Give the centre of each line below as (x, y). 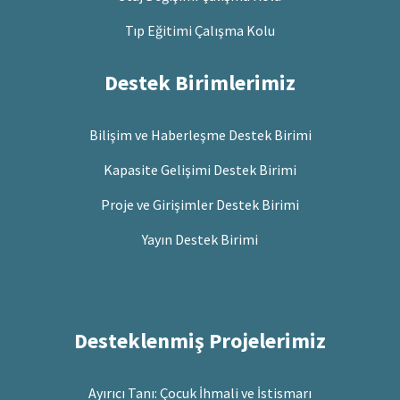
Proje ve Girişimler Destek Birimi (200, 204)
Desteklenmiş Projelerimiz (200, 340)
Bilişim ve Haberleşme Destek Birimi (200, 134)
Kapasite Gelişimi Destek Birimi (200, 169)
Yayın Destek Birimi (200, 239)
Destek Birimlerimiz (200, 82)
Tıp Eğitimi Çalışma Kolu (200, 30)
